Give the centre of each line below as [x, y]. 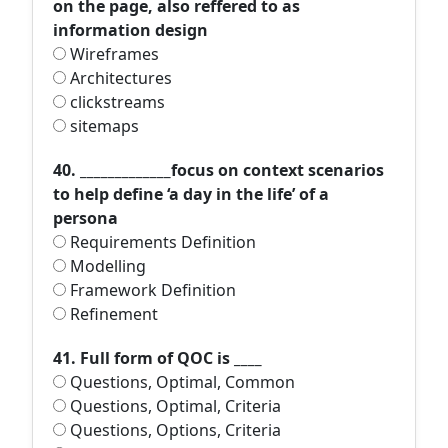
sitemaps [102, 126]
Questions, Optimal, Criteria [173, 406]
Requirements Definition [161, 242]
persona [85, 218]
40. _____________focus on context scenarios [218, 170]
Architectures [119, 78]
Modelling [106, 266]
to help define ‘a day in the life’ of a [191, 194]
